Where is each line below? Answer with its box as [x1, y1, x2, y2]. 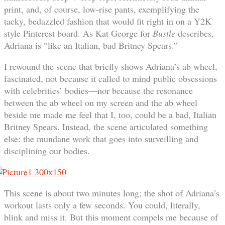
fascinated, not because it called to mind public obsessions [4, 72, 217, 84]
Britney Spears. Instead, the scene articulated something [4, 120, 208, 133]
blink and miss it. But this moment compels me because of [4, 210, 218, 223]
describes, [178, 27, 214, 39]
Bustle [153, 27, 178, 39]
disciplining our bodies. [4, 144, 90, 157]
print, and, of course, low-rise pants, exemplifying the [4, 3, 199, 15]
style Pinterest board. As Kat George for [4, 27, 153, 39]
